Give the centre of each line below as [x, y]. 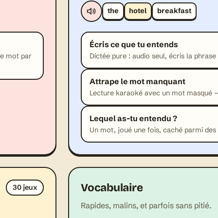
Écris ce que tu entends [134, 44]
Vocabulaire [112, 187]
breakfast [174, 11]
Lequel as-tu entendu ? [133, 118]
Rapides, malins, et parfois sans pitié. [146, 205]
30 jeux [25, 187]
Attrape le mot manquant [137, 81]
